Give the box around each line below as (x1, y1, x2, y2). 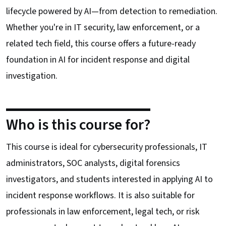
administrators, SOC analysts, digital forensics (6, 156, 180, 169)
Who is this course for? (6, 114, 150, 136)
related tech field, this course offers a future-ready (6, 37, 196, 50)
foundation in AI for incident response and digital (6, 53, 190, 66)
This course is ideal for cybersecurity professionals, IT (6, 140, 207, 153)
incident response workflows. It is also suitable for (6, 189, 195, 202)
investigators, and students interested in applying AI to (6, 173, 213, 186)
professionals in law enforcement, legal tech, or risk (6, 205, 199, 218)
